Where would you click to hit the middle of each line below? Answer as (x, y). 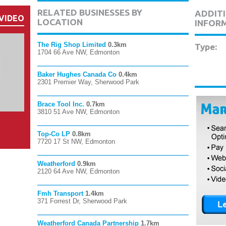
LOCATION (60, 22)
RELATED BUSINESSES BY (90, 12)
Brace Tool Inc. (61, 104)
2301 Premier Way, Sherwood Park (88, 82)
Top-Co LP (54, 134)
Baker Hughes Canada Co (77, 74)
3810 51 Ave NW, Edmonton (78, 112)
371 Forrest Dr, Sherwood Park (82, 201)
